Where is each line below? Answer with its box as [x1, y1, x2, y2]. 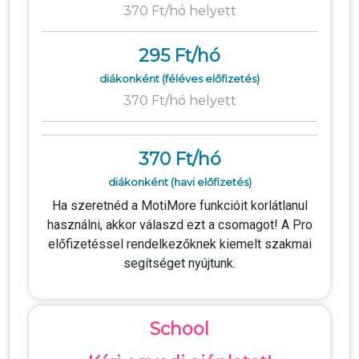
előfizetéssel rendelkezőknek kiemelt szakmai [47, 236, 312, 252]
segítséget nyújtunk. [123, 256, 236, 271]
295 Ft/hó [139, 45, 220, 66]
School [150, 318, 209, 339]
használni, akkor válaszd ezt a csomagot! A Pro [46, 217, 313, 232]
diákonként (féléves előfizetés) [99, 72, 260, 85]
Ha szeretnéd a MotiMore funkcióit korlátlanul [51, 198, 308, 213]
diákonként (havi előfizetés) [107, 175, 252, 188]
